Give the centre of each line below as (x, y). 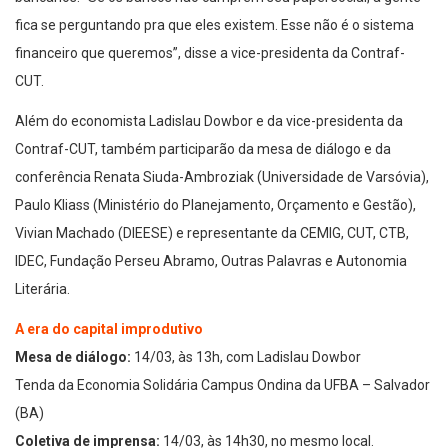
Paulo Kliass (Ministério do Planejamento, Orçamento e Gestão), (215, 204)
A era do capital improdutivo (109, 328)
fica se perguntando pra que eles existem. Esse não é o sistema (214, 24)
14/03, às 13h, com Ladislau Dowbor (246, 356)
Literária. (42, 288)
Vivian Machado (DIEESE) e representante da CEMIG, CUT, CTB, (212, 232)
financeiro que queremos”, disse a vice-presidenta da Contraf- (210, 52)
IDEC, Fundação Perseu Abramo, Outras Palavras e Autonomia (211, 260)
